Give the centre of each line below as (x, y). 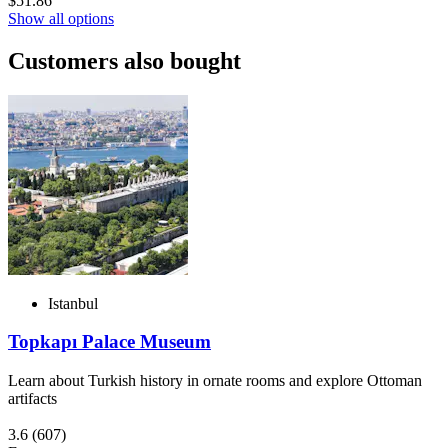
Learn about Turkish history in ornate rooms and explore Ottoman (215, 381)
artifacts (32, 399)
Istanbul (73, 303)
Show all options (61, 18)
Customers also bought (124, 60)
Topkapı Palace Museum (109, 342)
